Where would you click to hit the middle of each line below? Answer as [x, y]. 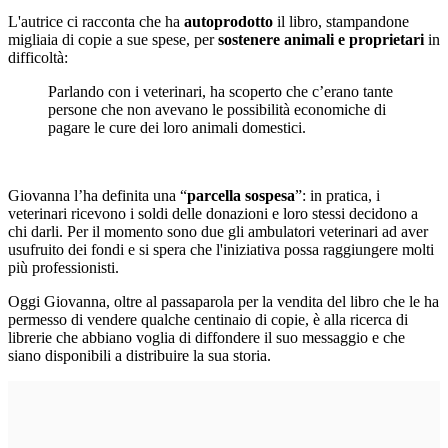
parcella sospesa [241, 196]
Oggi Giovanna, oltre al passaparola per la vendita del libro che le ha [223, 302]
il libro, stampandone [341, 22]
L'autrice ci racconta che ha [96, 22]
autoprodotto [228, 22]
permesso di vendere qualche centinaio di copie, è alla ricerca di [208, 320]
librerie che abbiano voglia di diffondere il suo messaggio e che [206, 338]
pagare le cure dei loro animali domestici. [177, 128]
